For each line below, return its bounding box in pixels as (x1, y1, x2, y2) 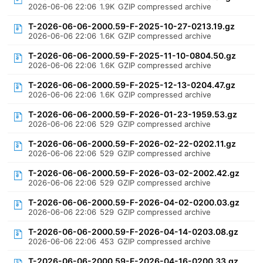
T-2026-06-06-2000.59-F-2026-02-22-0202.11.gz (28, 139, 237, 149)
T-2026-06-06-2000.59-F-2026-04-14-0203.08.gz (28, 227, 239, 237)
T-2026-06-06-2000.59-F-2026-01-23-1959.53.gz (28, 109, 238, 119)
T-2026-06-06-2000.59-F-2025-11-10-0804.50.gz (28, 50, 237, 60)
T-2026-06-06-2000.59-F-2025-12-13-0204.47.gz (28, 80, 236, 90)
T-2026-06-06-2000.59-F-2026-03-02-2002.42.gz (28, 168, 240, 178)
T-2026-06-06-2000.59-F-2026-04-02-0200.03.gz (28, 197, 240, 207)
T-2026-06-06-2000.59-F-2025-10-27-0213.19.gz (28, 21, 235, 31)
